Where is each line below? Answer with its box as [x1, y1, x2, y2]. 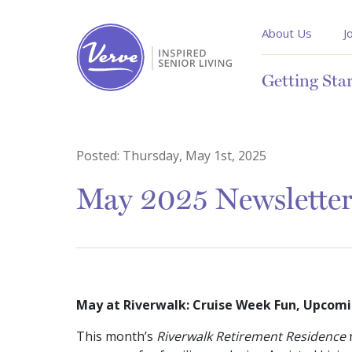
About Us [262, 25, 312, 41]
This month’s [76, 328, 156, 346]
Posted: [76, 147, 123, 165]
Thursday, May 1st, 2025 [123, 147, 266, 165]
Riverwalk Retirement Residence [156, 328, 346, 346]
